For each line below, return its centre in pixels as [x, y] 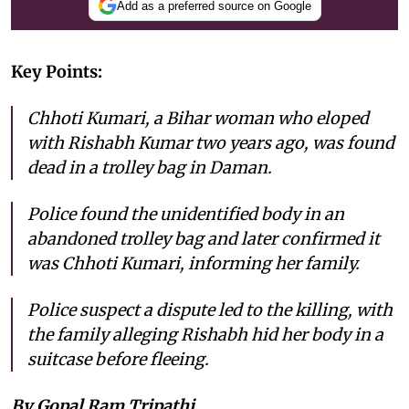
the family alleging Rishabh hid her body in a [205, 335]
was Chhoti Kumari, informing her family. [194, 264]
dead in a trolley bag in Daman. [150, 168]
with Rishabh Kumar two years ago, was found [211, 143]
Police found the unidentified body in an [186, 215]
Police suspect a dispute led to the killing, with [210, 310]
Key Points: [57, 72]
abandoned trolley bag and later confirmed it [204, 239]
